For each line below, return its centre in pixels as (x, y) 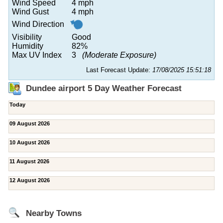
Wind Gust (30, 11)
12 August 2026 (30, 180)
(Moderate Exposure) (119, 55)
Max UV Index (37, 55)
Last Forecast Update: (119, 70)
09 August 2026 (30, 123)
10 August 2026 (30, 142)
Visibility (27, 37)
